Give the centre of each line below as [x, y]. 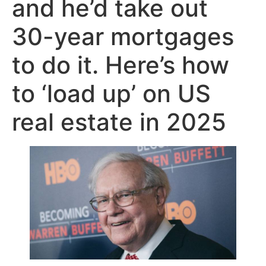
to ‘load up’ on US [111, 94]
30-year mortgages [123, 37]
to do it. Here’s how [121, 65]
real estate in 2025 [119, 122]
